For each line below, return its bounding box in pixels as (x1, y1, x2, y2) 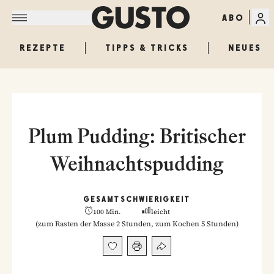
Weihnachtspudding (50, 150, 224, 176)
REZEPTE (20, 43, 65, 53)
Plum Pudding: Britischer (28, 123, 246, 149)
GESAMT (83, 195, 120, 204)
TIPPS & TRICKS (105, 43, 188, 53)
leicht (151, 207, 170, 217)
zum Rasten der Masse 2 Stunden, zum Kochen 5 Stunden (38, 219, 236, 229)
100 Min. (93, 207, 121, 217)
